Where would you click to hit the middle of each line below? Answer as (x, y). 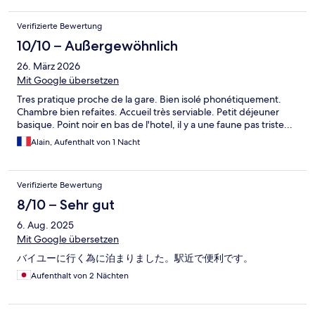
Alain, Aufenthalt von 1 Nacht (85, 142)
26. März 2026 (49, 66)
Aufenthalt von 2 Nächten (80, 276)
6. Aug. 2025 (45, 225)
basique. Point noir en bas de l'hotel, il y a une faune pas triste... (155, 125)
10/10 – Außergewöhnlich (97, 46)
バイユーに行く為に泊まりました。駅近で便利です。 (135, 258)
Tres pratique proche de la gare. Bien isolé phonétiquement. (149, 99)
